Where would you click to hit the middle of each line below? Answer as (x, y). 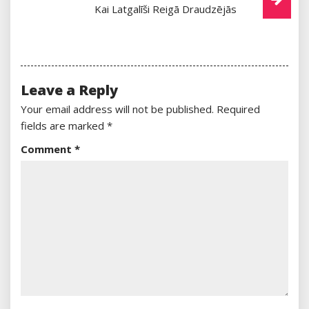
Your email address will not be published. (117, 109)
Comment (48, 149)
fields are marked (64, 125)
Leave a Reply (69, 90)
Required (238, 109)
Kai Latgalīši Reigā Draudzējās (165, 9)
